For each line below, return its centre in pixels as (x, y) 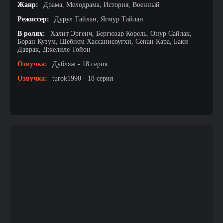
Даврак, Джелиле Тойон (54, 50)
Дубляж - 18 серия (80, 64)
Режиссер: (33, 19)
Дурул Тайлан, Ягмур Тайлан (99, 19)
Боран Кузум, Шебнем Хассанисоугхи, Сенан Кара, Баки (103, 42)
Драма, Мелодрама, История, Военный (102, 5)
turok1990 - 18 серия (83, 78)
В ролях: (31, 34)
